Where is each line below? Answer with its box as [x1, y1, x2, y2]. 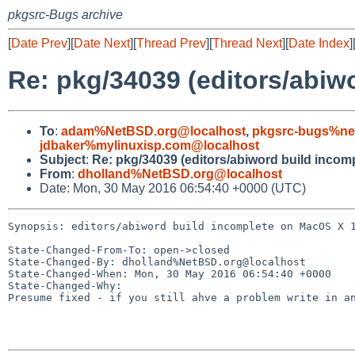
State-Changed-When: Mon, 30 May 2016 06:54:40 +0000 [8, 267, 331, 280]
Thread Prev [136, 36, 206, 50]
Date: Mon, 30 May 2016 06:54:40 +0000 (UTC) [40, 181, 306, 195]
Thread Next [212, 36, 282, 50]
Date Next [74, 36, 130, 50]
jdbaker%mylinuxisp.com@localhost [40, 138, 259, 152]
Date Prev [11, 36, 67, 50]
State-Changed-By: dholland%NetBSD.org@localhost [8, 255, 306, 268]
